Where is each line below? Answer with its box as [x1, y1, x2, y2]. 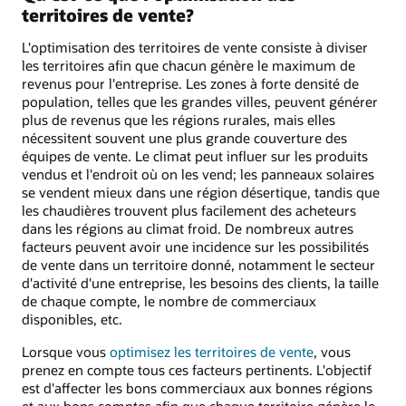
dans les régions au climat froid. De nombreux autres [22, 219, 353, 238]
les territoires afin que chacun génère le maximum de [22, 56, 355, 75]
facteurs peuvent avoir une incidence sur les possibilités [22, 237, 369, 256]
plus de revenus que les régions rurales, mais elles [22, 111, 335, 130]
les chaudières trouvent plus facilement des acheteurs [22, 201, 356, 220]
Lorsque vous [22, 343, 110, 362]
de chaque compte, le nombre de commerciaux [22, 292, 316, 311]
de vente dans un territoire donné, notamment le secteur [22, 256, 375, 275]
